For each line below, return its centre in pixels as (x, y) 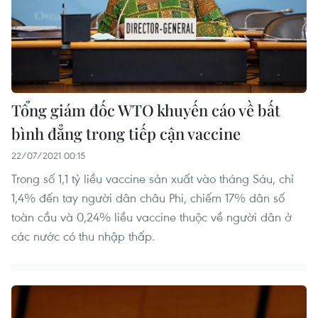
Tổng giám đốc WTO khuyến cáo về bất (146, 110)
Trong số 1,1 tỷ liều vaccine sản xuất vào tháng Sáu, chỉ (153, 179)
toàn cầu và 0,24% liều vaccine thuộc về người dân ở (152, 217)
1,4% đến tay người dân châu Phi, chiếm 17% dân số (148, 198)
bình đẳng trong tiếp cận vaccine (126, 134)
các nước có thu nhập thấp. (83, 236)
